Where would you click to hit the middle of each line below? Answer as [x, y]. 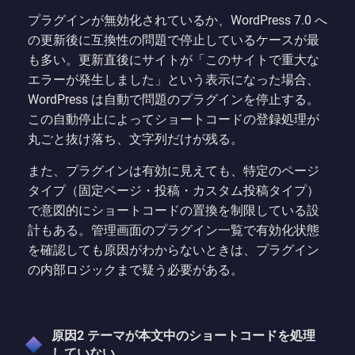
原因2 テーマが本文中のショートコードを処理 [183, 335]
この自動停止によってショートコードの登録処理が [174, 119]
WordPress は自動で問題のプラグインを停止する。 [174, 99]
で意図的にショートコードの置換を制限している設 [174, 210]
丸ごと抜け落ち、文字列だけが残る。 [136, 139]
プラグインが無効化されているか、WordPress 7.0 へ [177, 20]
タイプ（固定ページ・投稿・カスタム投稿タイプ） [174, 190]
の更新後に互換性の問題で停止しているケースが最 [174, 40]
